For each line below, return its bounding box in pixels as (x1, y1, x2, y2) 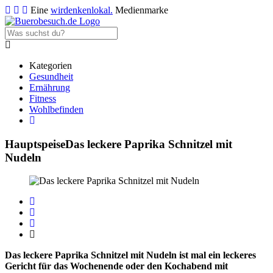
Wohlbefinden (29, 104, 83, 115)
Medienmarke (113, 5, 168, 15)
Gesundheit (29, 71, 73, 82)
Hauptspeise (5, 137, 65, 151)
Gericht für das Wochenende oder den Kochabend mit (5, 261, 228, 272)
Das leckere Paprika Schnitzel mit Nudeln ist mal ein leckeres (5, 250, 256, 261)
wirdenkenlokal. (51, 5, 113, 15)
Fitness (29, 93, 56, 104)
